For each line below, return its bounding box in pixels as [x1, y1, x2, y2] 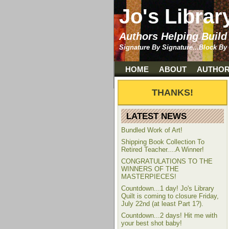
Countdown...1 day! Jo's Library [121, 185, 214, 192]
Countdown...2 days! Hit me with [121, 212, 217, 219]
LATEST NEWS [126, 111, 187, 121]
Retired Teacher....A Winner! [121, 146, 204, 153]
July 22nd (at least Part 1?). [121, 200, 203, 208]
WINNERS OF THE [121, 165, 179, 173]
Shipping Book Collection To [121, 138, 204, 146]
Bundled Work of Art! [121, 126, 182, 134]
